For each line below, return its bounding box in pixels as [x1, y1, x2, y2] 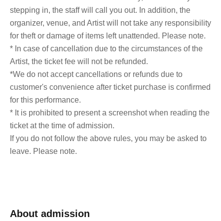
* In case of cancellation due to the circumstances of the [10, 44, 203, 53]
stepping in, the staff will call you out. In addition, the [10, 6, 190, 14]
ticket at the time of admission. [10, 121, 114, 130]
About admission [10, 208, 90, 219]
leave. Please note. [10, 147, 77, 155]
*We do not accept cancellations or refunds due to [10, 70, 183, 78]
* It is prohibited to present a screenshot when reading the [10, 109, 210, 117]
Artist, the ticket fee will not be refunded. [10, 57, 148, 66]
